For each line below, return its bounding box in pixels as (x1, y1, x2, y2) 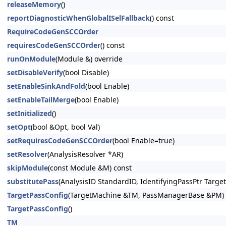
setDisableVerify (7, 68, 63, 77)
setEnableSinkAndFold (7, 81, 85, 91)
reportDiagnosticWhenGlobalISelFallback (7, 13, 150, 23)
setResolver (7, 149, 47, 159)
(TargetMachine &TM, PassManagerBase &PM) (68, 190, 224, 200)
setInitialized (7, 108, 52, 118)
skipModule (7, 163, 48, 173)
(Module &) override (55, 54, 123, 64)
